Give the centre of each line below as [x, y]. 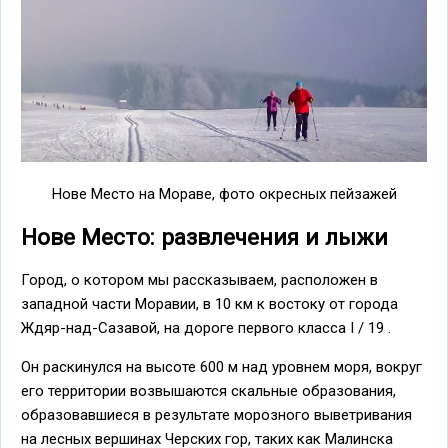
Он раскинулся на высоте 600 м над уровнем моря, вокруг [221, 366]
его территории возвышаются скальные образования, [208, 390]
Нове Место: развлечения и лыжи [204, 236]
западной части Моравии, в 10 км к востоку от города [209, 303]
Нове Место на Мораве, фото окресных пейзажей [224, 194]
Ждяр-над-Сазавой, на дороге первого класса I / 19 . [206, 327]
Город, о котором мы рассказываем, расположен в [199, 279]
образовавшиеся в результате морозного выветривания [216, 414]
